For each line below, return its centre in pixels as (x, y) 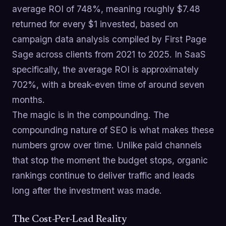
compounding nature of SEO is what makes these (113, 130)
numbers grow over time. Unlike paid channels (107, 145)
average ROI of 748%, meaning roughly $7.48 (106, 9)
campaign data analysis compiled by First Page (109, 39)
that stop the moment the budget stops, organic (110, 160)
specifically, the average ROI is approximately (105, 70)
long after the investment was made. (87, 191)
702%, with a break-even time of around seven (108, 85)
